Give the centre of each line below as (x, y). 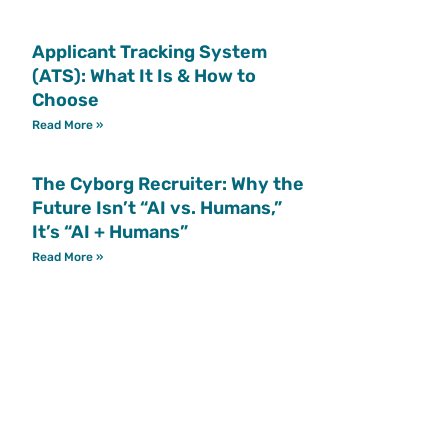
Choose (65, 99)
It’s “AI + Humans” (109, 231)
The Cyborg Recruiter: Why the (167, 183)
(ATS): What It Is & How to (143, 75)
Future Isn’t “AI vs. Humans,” (156, 207)
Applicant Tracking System (149, 51)
